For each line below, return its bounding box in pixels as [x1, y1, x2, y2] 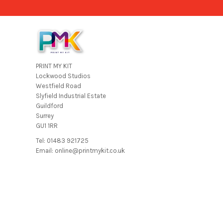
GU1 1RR [36, 121, 58, 129]
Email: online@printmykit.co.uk [36, 146, 125, 154]
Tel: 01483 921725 [36, 136, 89, 144]
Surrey [36, 111, 54, 119]
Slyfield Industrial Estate [36, 92, 106, 100]
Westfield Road [36, 82, 81, 90]
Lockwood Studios [36, 72, 91, 80]
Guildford [36, 102, 63, 110]
